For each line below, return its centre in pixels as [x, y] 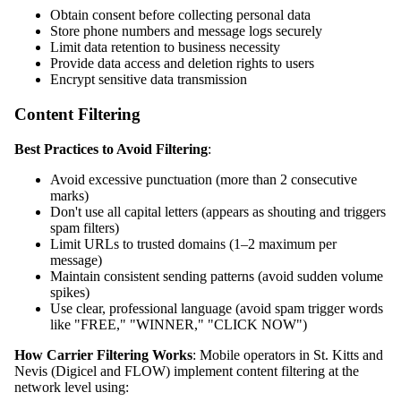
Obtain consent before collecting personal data [180, 15]
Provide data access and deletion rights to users [182, 64]
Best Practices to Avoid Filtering [111, 149]
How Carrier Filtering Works [103, 354]
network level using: [72, 387]
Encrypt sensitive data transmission [149, 80]
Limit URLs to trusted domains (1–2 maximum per [193, 243]
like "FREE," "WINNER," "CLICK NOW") [179, 324]
